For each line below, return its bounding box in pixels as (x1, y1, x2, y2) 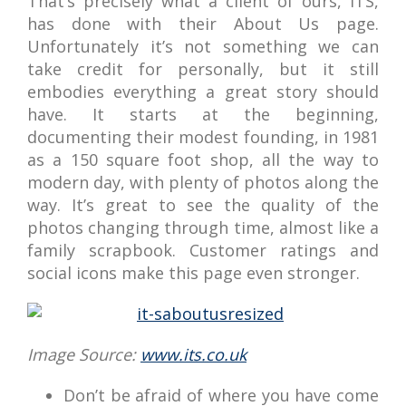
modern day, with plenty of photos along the (27, 171, 379, 193)
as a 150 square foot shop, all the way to (27, 149, 379, 170)
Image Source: (27, 343, 140, 365)
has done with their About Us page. (27, 13, 379, 34)
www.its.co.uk (140, 343, 246, 365)
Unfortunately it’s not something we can (27, 35, 379, 57)
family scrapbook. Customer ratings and (27, 239, 379, 261)
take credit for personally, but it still (27, 58, 379, 80)
